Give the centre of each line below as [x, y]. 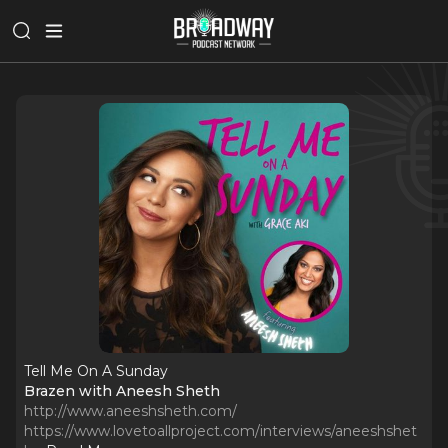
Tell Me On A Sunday [96, 371]
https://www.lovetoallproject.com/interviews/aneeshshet [220, 431]
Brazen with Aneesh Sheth [122, 391]
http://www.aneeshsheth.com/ [130, 411]
